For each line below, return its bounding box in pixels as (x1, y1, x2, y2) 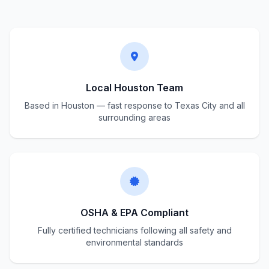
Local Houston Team (86, 82, 183, 94)
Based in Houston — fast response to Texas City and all (24, 100, 245, 110)
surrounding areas (98, 112, 171, 122)
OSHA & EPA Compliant (80, 207, 189, 219)
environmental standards (86, 237, 183, 247)
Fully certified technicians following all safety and (37, 225, 232, 235)
